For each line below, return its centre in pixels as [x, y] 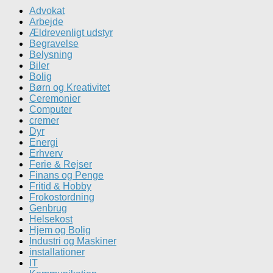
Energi [44, 142]
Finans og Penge [66, 175]
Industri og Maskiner [73, 241]
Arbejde [46, 21]
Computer [51, 109]
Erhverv [46, 153]
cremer [44, 120]
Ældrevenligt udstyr [71, 32]
